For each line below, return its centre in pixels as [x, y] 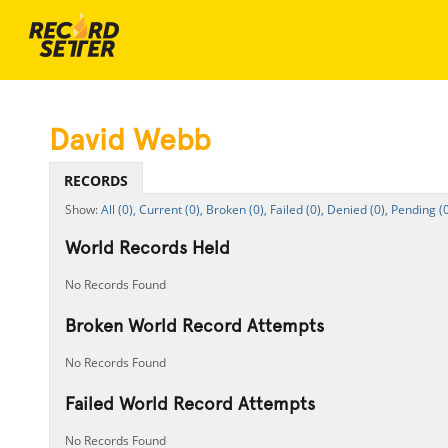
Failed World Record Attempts [189, 403]
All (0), [118, 209]
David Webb [129, 139]
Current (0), [170, 209]
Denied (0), [357, 209]
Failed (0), [296, 209]
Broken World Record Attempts [194, 325]
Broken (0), [236, 209]
